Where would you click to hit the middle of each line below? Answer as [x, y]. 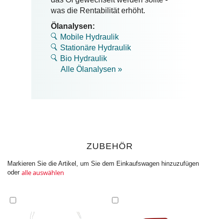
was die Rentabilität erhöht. [98, 10]
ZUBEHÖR [109, 146]
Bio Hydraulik [84, 58]
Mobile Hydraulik [89, 37]
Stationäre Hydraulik [96, 47]
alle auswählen [43, 172]
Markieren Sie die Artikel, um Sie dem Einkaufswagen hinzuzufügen [103, 163]
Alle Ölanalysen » [91, 69]
